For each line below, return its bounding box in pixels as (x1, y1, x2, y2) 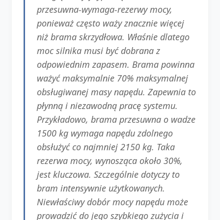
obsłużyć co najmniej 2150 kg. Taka (37, 140, 175, 153)
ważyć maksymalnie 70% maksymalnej (37, 72, 188, 84)
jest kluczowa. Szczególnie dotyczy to (37, 168, 180, 180)
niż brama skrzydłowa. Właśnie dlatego (37, 30, 190, 43)
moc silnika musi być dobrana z (37, 44, 160, 56)
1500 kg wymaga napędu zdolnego (37, 127, 173, 139)
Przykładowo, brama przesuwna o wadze (37, 113, 195, 125)
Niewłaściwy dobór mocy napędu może (37, 195, 188, 208)
